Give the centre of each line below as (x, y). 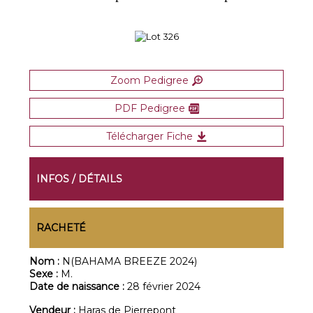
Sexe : (45, 274)
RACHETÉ (61, 228)
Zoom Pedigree (150, 80)
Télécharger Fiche (150, 136)
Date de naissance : (79, 286)
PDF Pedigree (150, 108)
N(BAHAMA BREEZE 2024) (130, 261)
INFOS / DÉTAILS (80, 179)
